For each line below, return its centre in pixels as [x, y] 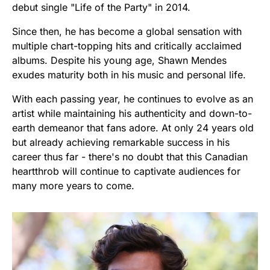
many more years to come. [73, 185]
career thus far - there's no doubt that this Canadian [130, 156]
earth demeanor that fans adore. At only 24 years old [133, 127]
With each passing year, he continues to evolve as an [133, 99]
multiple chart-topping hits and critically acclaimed [127, 46]
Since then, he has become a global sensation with [127, 31]
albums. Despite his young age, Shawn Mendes [119, 60]
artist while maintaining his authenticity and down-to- [132, 113]
